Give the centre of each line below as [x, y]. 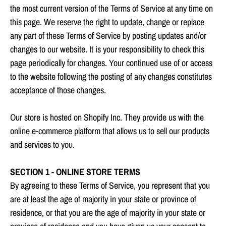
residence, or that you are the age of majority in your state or [108, 213]
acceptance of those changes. [58, 90]
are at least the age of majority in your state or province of [103, 199]
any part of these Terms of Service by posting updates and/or [108, 36]
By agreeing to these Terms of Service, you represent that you [110, 186]
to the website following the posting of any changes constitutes [111, 77]
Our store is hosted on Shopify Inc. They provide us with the [107, 118]
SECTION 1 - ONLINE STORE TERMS [75, 172]
